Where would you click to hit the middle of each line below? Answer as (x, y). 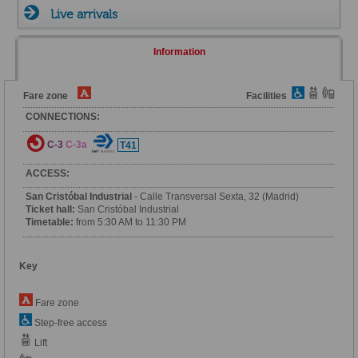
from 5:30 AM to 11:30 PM (130, 223)
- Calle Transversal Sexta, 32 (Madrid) (216, 197)
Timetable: (50, 223)
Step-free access (69, 323)
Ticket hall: (51, 210)
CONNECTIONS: (63, 116)
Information (179, 52)
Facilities (268, 96)
